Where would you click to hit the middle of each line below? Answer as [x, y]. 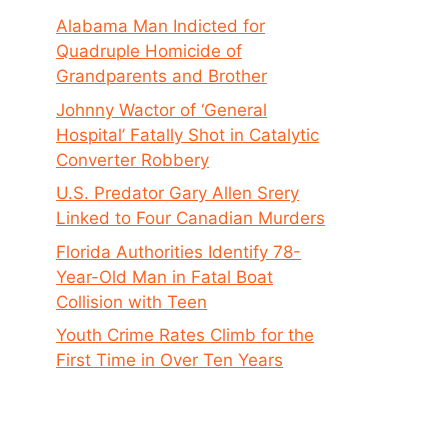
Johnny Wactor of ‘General [161, 109]
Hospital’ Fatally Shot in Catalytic [187, 134]
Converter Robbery [132, 159]
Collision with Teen [131, 301]
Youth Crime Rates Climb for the [185, 335]
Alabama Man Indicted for [160, 26]
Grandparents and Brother [161, 76]
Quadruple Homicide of [149, 51]
